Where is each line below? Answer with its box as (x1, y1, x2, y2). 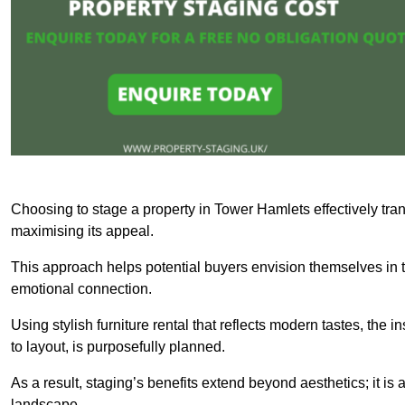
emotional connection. (11, 280, 152, 297)
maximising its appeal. (11, 222, 154, 239)
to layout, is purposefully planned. (11, 338, 225, 354)
